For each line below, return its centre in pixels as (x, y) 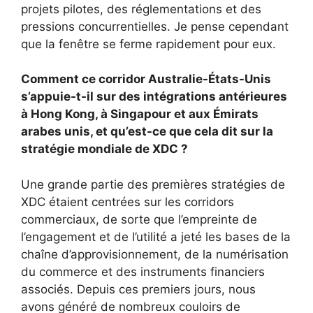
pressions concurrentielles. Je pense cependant (155, 26)
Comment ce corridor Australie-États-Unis (146, 79)
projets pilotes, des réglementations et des (141, 9)
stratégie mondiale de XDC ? (104, 149)
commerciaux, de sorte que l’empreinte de (139, 219)
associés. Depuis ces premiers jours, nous (138, 289)
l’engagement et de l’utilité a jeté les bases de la (156, 236)
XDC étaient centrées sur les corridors (128, 202)
